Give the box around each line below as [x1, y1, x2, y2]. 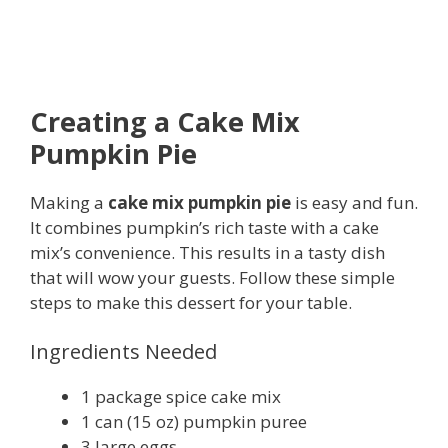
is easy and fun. [291, 190, 418, 214]
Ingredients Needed [30, 338, 217, 366]
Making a [30, 190, 108, 214]
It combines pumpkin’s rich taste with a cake [30, 215, 379, 239]
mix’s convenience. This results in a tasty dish [30, 240, 385, 264]
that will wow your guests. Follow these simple [30, 265, 395, 289]
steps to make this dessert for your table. [30, 290, 352, 314]
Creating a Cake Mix [30, 102, 300, 140]
